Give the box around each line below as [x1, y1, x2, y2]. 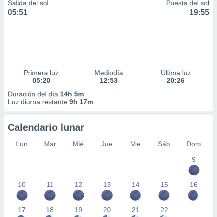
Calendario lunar [8, 122, 84, 133]
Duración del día [8, 90, 60, 98]
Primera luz [24, 69, 59, 77]
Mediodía [94, 69, 123, 77]
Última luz [160, 69, 191, 77]
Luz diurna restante [8, 98, 69, 106]
